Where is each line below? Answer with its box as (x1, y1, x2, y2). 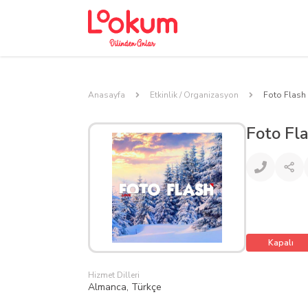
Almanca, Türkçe (88, 280, 162, 294)
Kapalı (268, 237, 294, 248)
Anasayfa (88, 89, 125, 100)
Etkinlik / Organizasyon (150, 89, 239, 100)
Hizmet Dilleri (88, 269, 140, 280)
